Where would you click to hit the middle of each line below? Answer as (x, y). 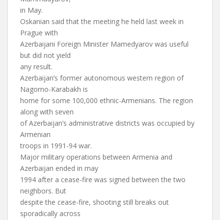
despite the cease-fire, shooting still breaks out (95, 202)
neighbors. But (43, 191)
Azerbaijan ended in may (59, 168)
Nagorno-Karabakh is (54, 89)
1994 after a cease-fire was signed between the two (103, 179)
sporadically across (50, 213)
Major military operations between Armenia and (96, 157)
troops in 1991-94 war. (56, 146)
